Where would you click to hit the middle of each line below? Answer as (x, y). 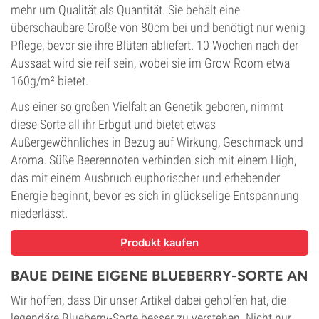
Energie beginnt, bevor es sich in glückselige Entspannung (155, 195)
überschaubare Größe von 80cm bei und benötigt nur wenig (158, 27)
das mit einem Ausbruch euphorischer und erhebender (145, 178)
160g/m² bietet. (49, 81)
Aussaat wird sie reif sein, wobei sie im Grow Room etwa (150, 63)
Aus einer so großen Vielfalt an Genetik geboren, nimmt (147, 106)
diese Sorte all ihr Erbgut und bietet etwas (113, 124)
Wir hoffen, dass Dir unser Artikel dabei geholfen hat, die (148, 300)
